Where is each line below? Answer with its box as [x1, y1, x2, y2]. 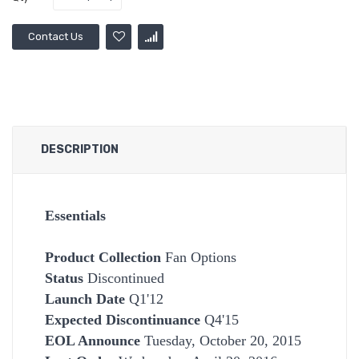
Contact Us [28, 30, 83, 42]
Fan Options [161, 248, 236, 265]
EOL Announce [45, 332, 140, 349]
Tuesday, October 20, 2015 [140, 332, 301, 349]
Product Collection [45, 248, 161, 265]
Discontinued [83, 269, 164, 286]
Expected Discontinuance [45, 311, 200, 328]
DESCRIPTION [41, 142, 119, 156]
